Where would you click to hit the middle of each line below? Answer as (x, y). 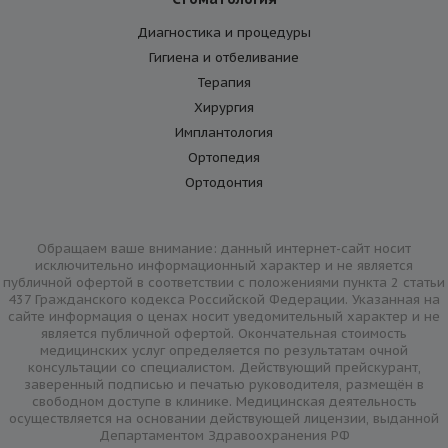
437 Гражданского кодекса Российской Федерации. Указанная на (224, 300)
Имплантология (224, 133)
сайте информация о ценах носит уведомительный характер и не (224, 317)
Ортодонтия (224, 183)
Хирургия (224, 108)
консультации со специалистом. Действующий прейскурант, (224, 368)
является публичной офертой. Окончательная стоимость (224, 334)
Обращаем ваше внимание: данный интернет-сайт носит (224, 249)
